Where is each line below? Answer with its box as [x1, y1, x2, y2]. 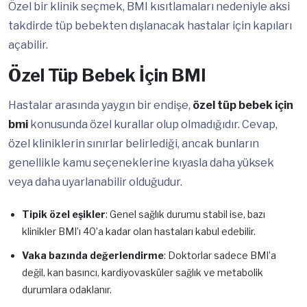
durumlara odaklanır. [22, 284, 112, 296]
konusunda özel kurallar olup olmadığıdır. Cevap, [28, 118, 278, 132]
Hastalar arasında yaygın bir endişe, [8, 99, 193, 112]
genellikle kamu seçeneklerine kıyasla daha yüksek [8, 156, 274, 170]
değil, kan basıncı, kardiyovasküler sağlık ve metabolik [22, 267, 263, 279]
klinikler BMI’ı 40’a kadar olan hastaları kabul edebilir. [22, 225, 256, 238]
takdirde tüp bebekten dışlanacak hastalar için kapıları [8, 19, 292, 33]
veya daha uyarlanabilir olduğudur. [8, 175, 182, 189]
